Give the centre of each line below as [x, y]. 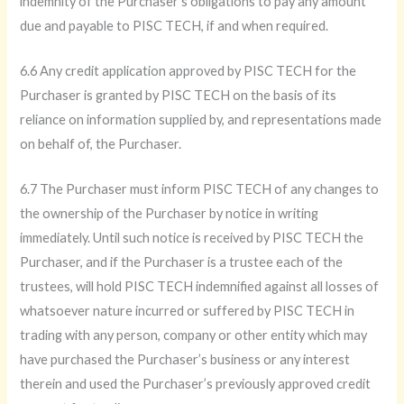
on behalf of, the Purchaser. [101, 143]
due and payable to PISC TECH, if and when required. [174, 25]
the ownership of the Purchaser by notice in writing [170, 214]
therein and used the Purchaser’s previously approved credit [196, 384]
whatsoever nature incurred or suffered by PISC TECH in [188, 311]
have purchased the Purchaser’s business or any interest [185, 360]
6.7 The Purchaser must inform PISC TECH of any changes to [200, 189]
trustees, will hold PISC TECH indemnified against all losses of [200, 287]
